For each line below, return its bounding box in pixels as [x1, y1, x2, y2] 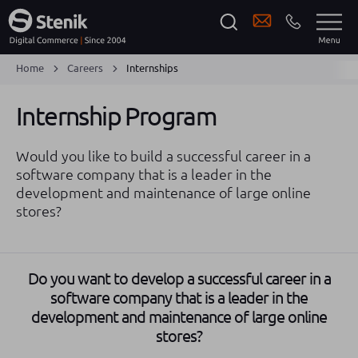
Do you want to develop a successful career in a [27, 269, 331, 288]
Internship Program [16, 101, 217, 130]
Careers [67, 62, 103, 74]
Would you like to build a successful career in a [16, 148, 311, 164]
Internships [126, 62, 178, 74]
